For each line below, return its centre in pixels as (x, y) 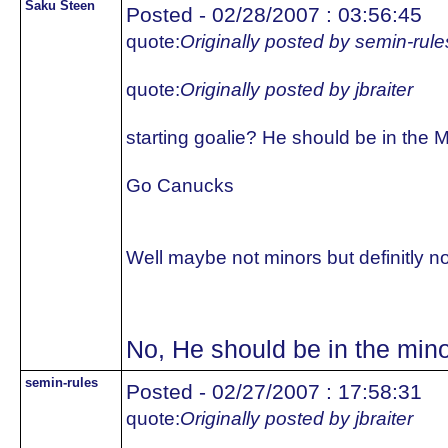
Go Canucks (180, 185)
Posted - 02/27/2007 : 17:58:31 (274, 391)
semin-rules (61, 382)
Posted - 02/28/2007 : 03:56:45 (274, 14)
